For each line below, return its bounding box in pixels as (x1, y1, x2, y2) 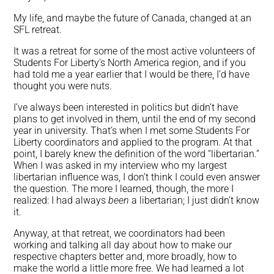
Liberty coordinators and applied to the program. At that (13, 136, 253, 149)
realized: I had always (13, 194, 109, 207)
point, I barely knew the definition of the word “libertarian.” (13, 148, 260, 160)
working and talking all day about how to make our (13, 239, 232, 251)
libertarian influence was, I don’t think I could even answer (13, 171, 261, 183)
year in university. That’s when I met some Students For (13, 125, 250, 137)
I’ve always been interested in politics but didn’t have (13, 102, 239, 114)
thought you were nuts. (13, 80, 113, 92)
